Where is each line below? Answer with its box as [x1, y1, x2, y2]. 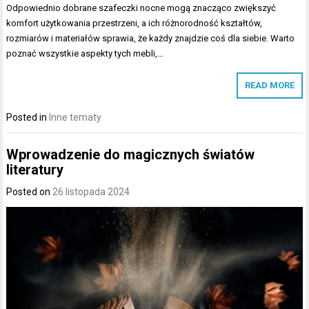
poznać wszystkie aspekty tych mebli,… [6, 48, 164, 59]
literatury [6, 161, 64, 178]
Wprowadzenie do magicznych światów [6, 146, 255, 163]
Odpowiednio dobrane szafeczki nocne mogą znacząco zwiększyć [6, 3, 277, 14]
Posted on [6, 186, 53, 197]
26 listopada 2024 [52, 186, 130, 197]
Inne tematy [49, 112, 102, 123]
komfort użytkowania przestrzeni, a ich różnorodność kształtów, [6, 18, 263, 29]
